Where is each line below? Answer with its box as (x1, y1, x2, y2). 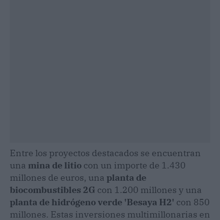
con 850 (174, 196, 210, 208)
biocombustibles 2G (10, 184, 95, 195)
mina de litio (28, 159, 82, 171)
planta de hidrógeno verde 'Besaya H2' (10, 196, 174, 208)
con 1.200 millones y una (95, 184, 202, 195)
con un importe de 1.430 (82, 159, 186, 171)
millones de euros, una (10, 171, 107, 183)
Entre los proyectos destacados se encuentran (10, 147, 201, 159)
